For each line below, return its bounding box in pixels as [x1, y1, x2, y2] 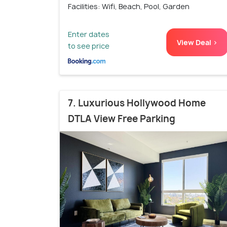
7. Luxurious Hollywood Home [68, 96, 206, 109]
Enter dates [68, 29, 109, 39]
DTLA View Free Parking [68, 112, 175, 125]
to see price [68, 41, 109, 51]
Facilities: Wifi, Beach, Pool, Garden [68, 1, 190, 11]
